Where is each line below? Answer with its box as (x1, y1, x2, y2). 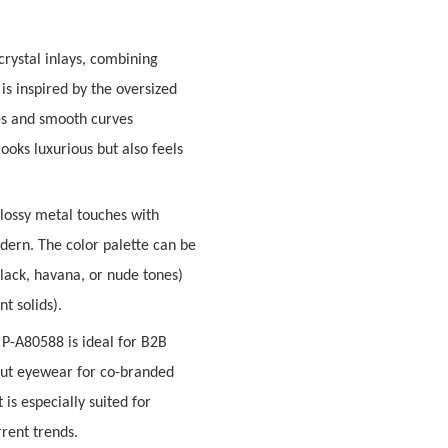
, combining (82, 51, 159, 68)
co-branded (100, 364, 175, 381)
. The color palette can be (30, 238, 197, 255)
